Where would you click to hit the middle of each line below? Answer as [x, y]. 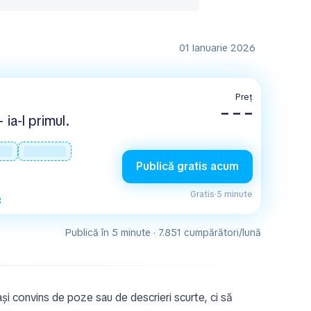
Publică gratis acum [187, 166]
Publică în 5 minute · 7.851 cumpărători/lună [163, 233]
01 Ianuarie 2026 [217, 48]
